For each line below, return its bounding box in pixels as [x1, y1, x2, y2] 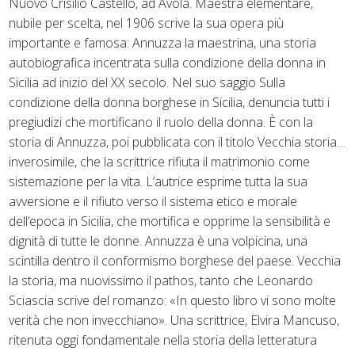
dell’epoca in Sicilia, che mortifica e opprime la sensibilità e [9, 212, 331, 230]
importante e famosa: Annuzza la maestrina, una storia [9, 33, 317, 52]
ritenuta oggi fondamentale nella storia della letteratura [9, 330, 318, 349]
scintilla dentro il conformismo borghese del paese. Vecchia [9, 251, 342, 269]
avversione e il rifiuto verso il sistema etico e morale [9, 192, 298, 210]
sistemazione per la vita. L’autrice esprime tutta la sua [9, 172, 308, 190]
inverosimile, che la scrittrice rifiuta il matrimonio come [9, 152, 311, 170]
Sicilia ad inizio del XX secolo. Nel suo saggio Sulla [9, 73, 286, 91]
